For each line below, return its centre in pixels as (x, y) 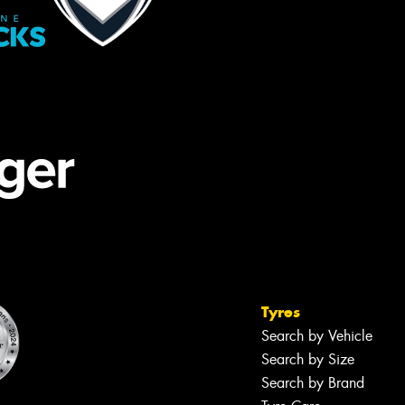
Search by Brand (313, 383)
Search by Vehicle (317, 336)
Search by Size (308, 360)
